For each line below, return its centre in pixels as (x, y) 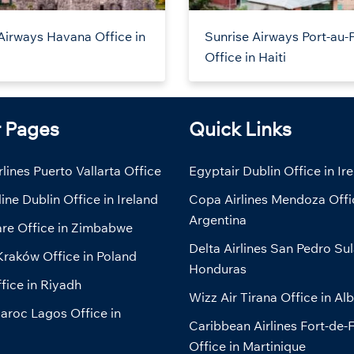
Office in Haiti (245, 57)
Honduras (218, 269)
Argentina (218, 220)
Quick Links (240, 129)
